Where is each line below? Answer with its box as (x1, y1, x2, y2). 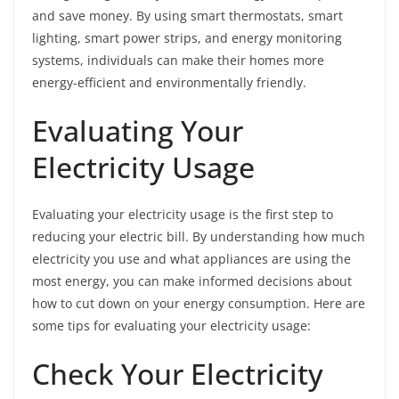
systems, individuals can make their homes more (32, 52, 324, 69)
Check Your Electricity (32, 354, 323, 394)
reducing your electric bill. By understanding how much (32, 228, 365, 246)
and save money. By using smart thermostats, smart (32, 7, 343, 25)
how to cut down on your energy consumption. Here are (32, 295, 365, 313)
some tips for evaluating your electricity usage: (32, 317, 311, 335)
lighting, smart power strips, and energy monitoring (32, 29, 342, 47)
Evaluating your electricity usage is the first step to (32, 206, 333, 224)
